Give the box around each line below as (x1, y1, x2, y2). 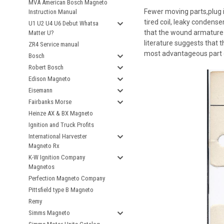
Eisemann (28, 86, 52, 94)
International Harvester (28, 132, 87, 140)
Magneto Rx (28, 142, 59, 149)
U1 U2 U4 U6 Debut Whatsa (28, 19, 98, 27)
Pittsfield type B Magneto (28, 186, 93, 193)
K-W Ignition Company (28, 153, 85, 161)
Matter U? (28, 29, 54, 36)
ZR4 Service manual (28, 40, 79, 48)
